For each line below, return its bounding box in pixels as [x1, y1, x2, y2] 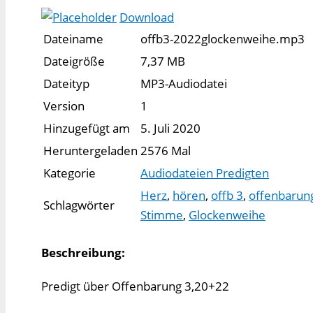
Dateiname [43, 31, 103, 48]
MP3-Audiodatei [140, 75, 227, 92]
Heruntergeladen [43, 143, 138, 159]
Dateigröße [43, 53, 105, 70]
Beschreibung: [41, 245, 125, 261]
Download [119, 9, 174, 26]
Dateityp [43, 75, 89, 92]
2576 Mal [140, 143, 191, 159]
